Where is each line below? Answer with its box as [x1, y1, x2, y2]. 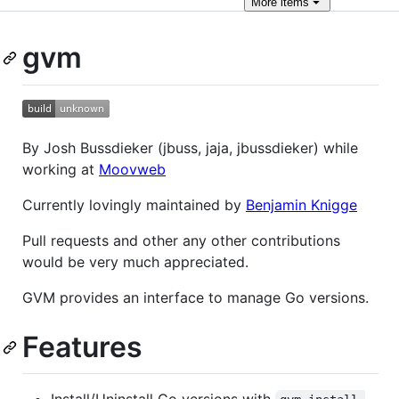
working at [22, 159, 99, 178]
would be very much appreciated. [22, 252, 248, 271]
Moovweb [99, 159, 166, 178]
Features [22, 329, 142, 364]
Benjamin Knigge [246, 195, 357, 214]
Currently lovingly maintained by [22, 195, 246, 214]
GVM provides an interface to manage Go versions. [22, 288, 369, 306]
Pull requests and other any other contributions [22, 231, 340, 249]
